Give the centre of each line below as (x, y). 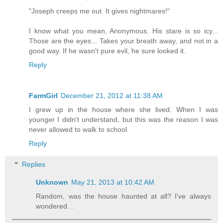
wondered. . (55, 206)
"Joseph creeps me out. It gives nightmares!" (99, 11)
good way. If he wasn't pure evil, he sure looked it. (107, 51)
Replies (34, 165)
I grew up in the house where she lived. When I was (123, 110)
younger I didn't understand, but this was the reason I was (123, 120)
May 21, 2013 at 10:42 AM (113, 182)
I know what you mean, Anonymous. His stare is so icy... (123, 31)
